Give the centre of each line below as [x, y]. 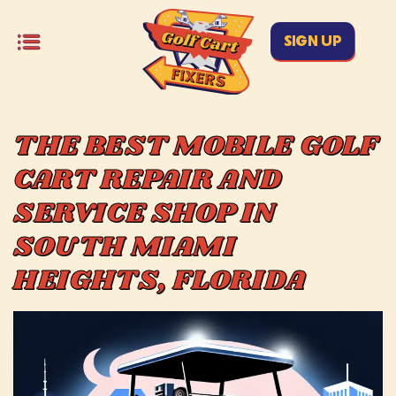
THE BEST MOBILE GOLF [196, 146]
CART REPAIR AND [148, 179]
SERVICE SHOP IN [145, 213]
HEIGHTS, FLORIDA [168, 280]
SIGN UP [312, 41]
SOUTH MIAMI [125, 247]
